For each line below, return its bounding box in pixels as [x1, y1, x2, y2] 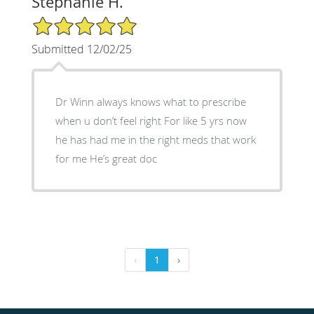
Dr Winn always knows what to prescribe [55, 94, 246, 109]
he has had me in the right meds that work [55, 132, 256, 146]
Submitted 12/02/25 [31, 41, 132, 57]
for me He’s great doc [89, 151, 157, 165]
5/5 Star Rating [31, 14, 101, 28]
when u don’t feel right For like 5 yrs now [55, 113, 164, 128]
